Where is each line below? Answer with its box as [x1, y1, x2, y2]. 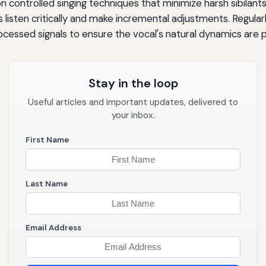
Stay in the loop [88, 75, 178, 91]
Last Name [26, 179, 68, 189]
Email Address [26, 222, 81, 233]
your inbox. [111, 109, 155, 122]
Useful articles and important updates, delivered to [28, 96, 238, 109]
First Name [26, 135, 69, 145]
